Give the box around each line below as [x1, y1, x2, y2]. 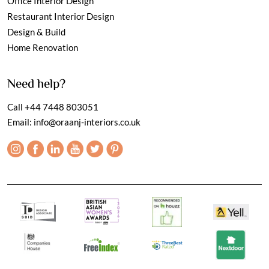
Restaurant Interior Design [7, 10, 114, 22]
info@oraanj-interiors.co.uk [34, 116, 141, 127]
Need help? [7, 74, 65, 94]
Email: [7, 116, 34, 127]
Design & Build [7, 26, 65, 37]
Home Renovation [7, 41, 78, 53]
